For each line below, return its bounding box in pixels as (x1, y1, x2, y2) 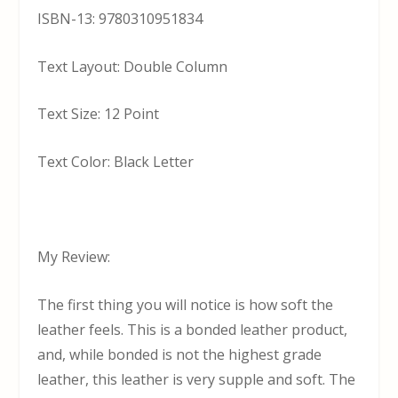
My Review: (37, 247, 111, 267)
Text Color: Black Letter (37, 151, 195, 171)
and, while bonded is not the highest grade (37, 344, 322, 364)
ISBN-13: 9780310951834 (37, 9, 203, 29)
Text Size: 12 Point (37, 104, 160, 124)
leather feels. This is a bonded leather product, (37, 319, 348, 339)
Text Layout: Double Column (37, 56, 228, 76)
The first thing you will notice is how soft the (37, 294, 334, 314)
